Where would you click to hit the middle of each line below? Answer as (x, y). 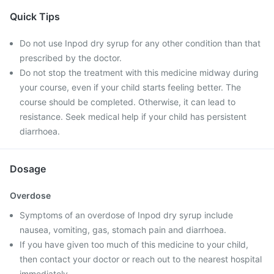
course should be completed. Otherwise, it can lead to (128, 102)
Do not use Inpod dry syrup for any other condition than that (140, 43)
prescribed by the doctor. (71, 58)
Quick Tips (35, 17)
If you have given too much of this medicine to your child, (134, 244)
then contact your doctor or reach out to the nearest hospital (141, 259)
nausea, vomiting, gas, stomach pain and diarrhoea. (123, 230)
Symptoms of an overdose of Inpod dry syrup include (126, 215)
